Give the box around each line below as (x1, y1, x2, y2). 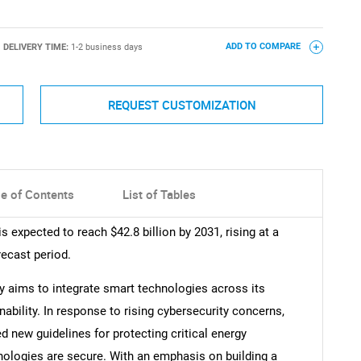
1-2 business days (70, 41, 143, 52)
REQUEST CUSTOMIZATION (107, 96, 256, 113)
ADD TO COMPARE (225, 41, 303, 52)
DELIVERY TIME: (2, 41, 71, 52)
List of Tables (122, 186, 196, 203)
